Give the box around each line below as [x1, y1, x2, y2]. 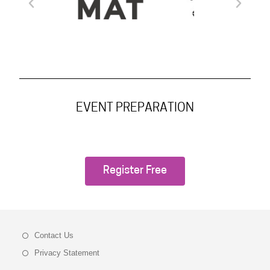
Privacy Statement [34, 248, 100, 257]
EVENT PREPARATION [76, 101, 194, 115]
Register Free [103, 165, 167, 177]
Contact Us [34, 230, 74, 240]
